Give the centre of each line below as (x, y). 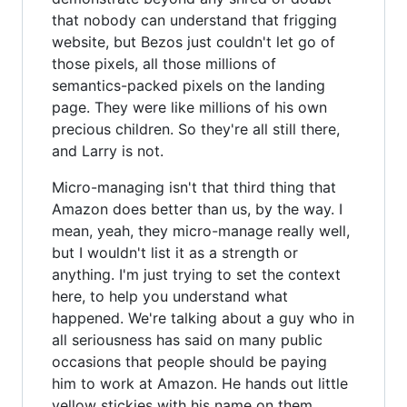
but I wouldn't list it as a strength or (175, 252)
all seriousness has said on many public (187, 339)
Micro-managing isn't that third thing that (194, 187)
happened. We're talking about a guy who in (203, 318)
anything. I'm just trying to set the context (196, 274)
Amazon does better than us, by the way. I (197, 208)
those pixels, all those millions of (164, 63)
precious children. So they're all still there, (196, 129)
